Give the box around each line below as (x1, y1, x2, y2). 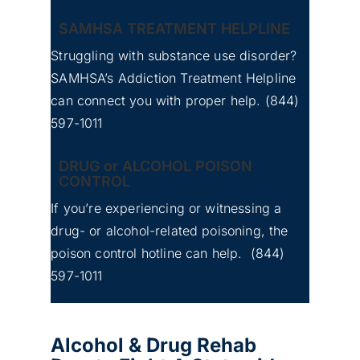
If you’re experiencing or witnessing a (51, 199, 282, 216)
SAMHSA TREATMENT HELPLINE (59, 19, 291, 37)
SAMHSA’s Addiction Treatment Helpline (51, 69, 297, 86)
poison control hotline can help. (51, 244, 251, 261)
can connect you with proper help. (51, 92, 265, 108)
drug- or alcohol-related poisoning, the (51, 222, 288, 239)
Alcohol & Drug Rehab (51, 333, 257, 357)
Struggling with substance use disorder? (51, 47, 297, 63)
